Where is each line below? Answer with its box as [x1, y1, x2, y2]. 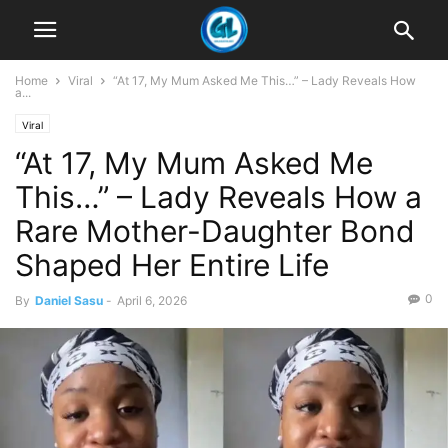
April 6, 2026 [117, 293, 187, 308]
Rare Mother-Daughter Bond [15, 213, 415, 249]
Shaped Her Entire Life [15, 247, 329, 283]
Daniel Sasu [35, 293, 103, 308]
